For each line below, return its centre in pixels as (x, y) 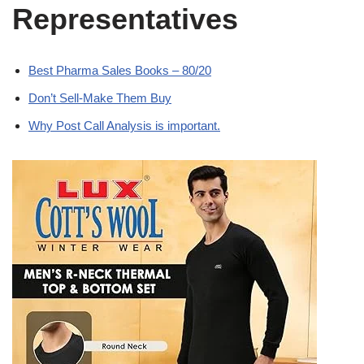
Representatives (125, 19)
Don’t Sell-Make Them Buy (100, 98)
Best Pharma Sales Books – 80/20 (120, 71)
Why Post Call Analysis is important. (124, 126)
